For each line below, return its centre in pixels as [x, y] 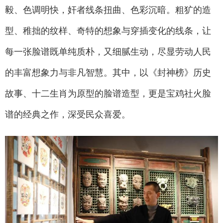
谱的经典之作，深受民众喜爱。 [68, 114]
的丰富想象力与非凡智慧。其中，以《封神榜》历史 [108, 72]
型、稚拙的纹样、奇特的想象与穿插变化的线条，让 [108, 31]
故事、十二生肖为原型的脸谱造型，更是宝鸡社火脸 [108, 93]
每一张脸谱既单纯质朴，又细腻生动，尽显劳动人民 [108, 52]
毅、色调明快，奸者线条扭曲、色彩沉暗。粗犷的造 [108, 10]
